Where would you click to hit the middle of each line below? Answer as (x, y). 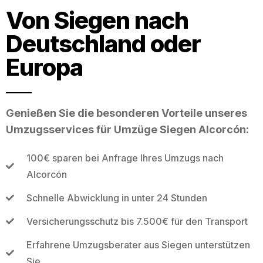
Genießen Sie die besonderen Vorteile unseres (127, 113)
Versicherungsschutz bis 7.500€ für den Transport (137, 221)
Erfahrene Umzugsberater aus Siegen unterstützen (138, 245)
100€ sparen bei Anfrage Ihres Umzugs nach (125, 158)
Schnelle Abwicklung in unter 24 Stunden (117, 198)
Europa (44, 67)
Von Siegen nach (97, 20)
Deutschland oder (103, 43)
